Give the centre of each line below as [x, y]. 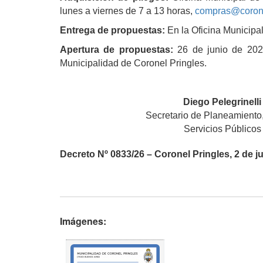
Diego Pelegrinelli [222, 102]
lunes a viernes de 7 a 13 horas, [127, 11]
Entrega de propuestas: [112, 30]
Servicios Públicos [222, 129]
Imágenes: [84, 221]
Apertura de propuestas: [117, 49]
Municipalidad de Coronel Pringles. [133, 63]
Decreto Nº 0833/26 [102, 154]
